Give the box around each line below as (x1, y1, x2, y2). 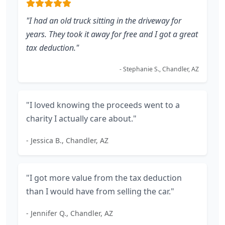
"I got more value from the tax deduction (26, 172, 182, 183)
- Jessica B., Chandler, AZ (26, 136, 108, 145)
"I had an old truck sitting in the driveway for (26, 15, 181, 26)
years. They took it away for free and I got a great (26, 29, 198, 40)
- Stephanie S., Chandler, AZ (120, 65, 199, 73)
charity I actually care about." (26, 113, 137, 124)
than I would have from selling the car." (26, 186, 174, 197)
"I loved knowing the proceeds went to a (26, 99, 180, 110)
